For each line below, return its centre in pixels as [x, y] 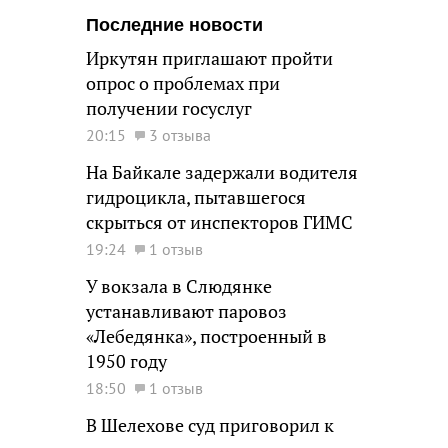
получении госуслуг [169, 108]
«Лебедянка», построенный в [206, 336]
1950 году [126, 361]
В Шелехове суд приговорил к [210, 425]
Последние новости [174, 25]
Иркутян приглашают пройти [209, 58]
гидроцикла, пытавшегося [196, 197]
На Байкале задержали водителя [222, 172]
